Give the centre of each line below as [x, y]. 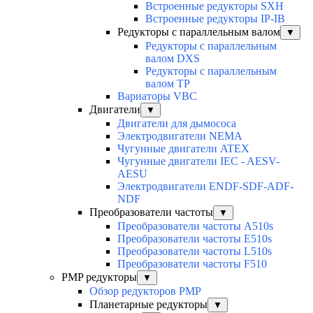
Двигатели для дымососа [177, 124]
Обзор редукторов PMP [145, 291]
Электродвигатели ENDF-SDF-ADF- [205, 187]
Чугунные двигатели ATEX [183, 149]
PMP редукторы [99, 277]
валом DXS [173, 59]
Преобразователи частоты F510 [192, 264]
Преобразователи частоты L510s [195, 252]
